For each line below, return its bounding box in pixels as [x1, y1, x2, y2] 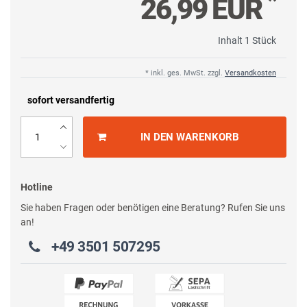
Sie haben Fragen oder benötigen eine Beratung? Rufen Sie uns [21, 202, 285, 214]
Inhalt [218, 35, 245, 47]
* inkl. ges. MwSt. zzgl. [145, 69, 225, 78]
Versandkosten [225, 69, 276, 78]
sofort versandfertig [27, 95, 114, 106]
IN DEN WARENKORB [140, 131, 239, 144]
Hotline [21, 181, 53, 193]
